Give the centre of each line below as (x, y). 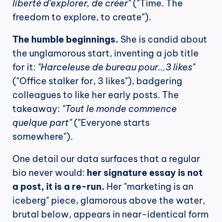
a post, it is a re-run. (58, 187)
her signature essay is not (145, 173)
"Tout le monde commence (119, 109)
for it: (25, 67)
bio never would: (50, 173)
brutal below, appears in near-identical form (111, 214)
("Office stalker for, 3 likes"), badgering (97, 81)
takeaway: (37, 109)
